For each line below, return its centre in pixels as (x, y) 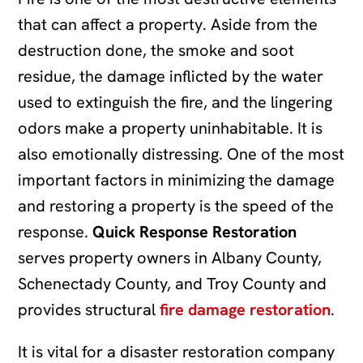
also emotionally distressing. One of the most (181, 154)
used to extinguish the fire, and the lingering (175, 102)
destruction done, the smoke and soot (156, 50)
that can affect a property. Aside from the (168, 24)
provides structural (89, 309)
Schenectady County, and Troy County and (173, 283)
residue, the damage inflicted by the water (171, 76)
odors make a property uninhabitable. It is (171, 128)
